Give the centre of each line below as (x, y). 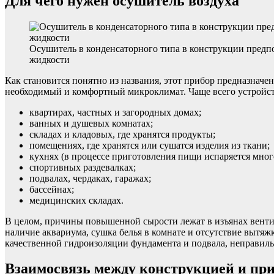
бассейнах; (52, 189)
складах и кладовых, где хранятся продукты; (122, 134)
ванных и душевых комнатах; (91, 123)
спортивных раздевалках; (83, 167)
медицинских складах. (76, 200)
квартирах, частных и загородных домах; (115, 112)
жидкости (50, 59)
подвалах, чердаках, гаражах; (90, 178)
